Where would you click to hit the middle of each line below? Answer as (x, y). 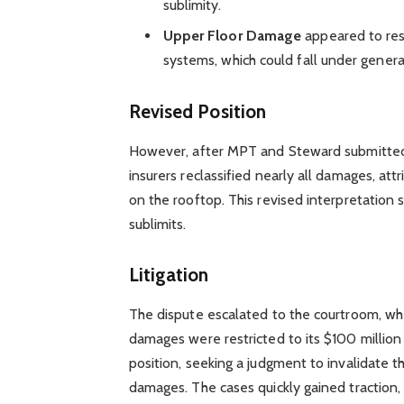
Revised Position (197, 111)
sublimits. (157, 225)
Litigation (169, 274)
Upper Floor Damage (232, 36)
